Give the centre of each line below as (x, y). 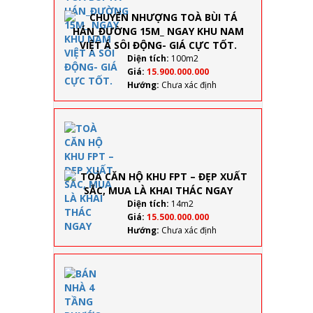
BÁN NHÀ (272, 270)
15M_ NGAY (276, 16)
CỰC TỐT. (274, 66)
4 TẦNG (268, 283)
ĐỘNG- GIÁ (276, 54)
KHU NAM (273, 29)
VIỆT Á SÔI (275, 41)
